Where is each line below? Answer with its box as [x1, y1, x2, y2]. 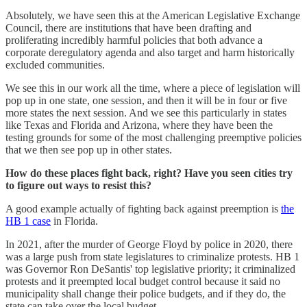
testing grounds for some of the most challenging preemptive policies [5, 131, 302, 143]
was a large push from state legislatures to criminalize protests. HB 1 [5, 250, 299, 262]
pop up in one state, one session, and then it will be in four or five [5, 94, 287, 106]
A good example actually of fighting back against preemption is [5, 202, 281, 214]
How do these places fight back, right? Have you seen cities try [5, 167, 293, 179]
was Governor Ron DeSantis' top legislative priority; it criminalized [5, 262, 295, 275]
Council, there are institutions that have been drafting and [5, 21, 251, 34]
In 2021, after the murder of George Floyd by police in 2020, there [5, 238, 293, 250]
